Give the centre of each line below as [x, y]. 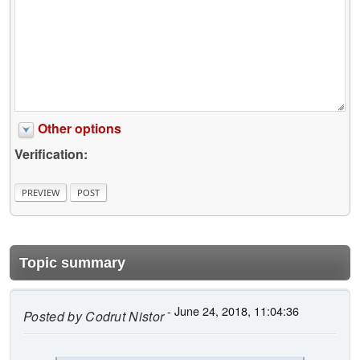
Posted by [53, 317]
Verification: [51, 153]
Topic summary [72, 263]
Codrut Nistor [123, 317]
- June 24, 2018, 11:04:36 [232, 311]
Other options [80, 128]
